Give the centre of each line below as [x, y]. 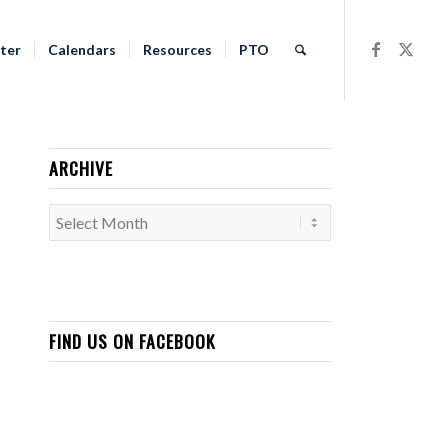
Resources [178, 49]
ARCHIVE [80, 168]
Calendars [82, 49]
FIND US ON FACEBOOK [131, 341]
